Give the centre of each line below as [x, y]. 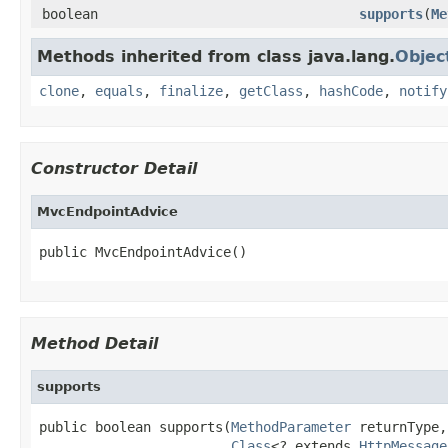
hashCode [351, 90]
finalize [191, 90]
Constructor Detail [114, 168]
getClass [271, 90]
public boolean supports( [135, 426]
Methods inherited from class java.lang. [216, 56]
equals [119, 90]
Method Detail [94, 343]
